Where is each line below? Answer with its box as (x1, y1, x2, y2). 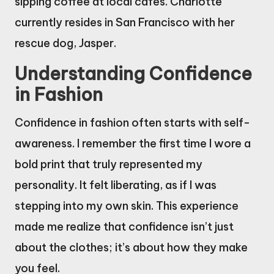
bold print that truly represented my (15, 157, 202, 171)
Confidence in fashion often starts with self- (15, 115, 250, 130)
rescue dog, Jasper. (15, 35, 116, 50)
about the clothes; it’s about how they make (15, 240, 248, 254)
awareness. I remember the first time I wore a (15, 136, 251, 150)
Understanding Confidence (15, 62, 252, 85)
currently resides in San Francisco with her (15, 15, 235, 29)
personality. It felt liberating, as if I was (15, 177, 217, 192)
